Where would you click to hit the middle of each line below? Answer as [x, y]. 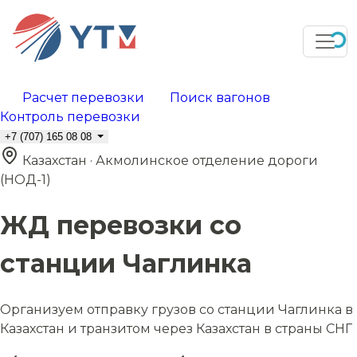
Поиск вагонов [220, 98]
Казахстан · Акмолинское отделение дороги [170, 161]
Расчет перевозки [83, 98]
